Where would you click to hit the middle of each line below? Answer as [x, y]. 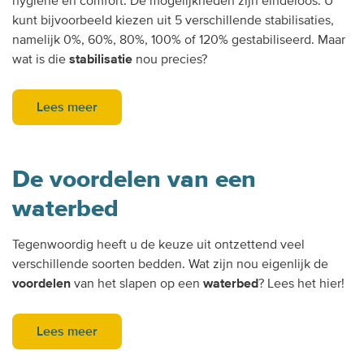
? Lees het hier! [301, 283]
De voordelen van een [134, 179]
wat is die [41, 59]
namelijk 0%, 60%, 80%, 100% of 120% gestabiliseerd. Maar [179, 39]
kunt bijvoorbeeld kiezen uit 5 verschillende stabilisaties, [173, 20]
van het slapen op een [137, 283]
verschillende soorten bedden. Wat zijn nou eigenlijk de [170, 264]
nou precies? [170, 59]
